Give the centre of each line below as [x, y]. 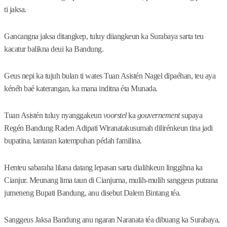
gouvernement [159, 116]
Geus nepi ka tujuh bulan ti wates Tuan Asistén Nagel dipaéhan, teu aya [110, 76]
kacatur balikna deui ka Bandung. [54, 49]
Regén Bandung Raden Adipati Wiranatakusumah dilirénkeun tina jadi [108, 128]
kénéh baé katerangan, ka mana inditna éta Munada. [81, 89]
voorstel [114, 116]
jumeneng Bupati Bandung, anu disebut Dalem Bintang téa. [92, 193]
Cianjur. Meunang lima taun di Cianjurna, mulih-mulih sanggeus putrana [111, 180]
